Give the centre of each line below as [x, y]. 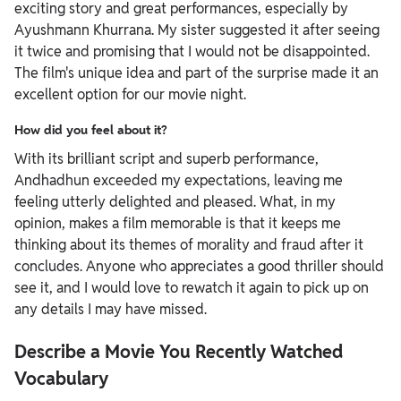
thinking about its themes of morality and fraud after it [189, 245]
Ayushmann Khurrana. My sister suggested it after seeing [197, 30]
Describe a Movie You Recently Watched [179, 352]
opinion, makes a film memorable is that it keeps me [178, 223]
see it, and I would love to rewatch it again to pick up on [192, 288]
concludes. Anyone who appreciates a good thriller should [199, 266]
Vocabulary [61, 379]
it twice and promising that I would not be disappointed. [192, 51]
